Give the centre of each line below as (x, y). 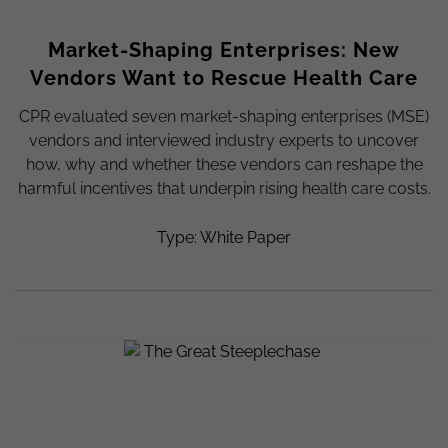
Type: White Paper (224, 238)
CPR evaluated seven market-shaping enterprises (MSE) (224, 117)
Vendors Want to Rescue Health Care (224, 78)
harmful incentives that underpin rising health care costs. (224, 189)
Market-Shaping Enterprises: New (224, 50)
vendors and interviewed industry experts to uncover (224, 141)
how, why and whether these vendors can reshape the (224, 165)
